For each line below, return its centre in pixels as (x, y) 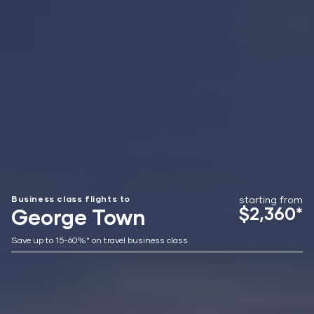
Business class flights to (71, 199)
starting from (271, 199)
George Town (78, 217)
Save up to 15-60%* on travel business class (100, 240)
